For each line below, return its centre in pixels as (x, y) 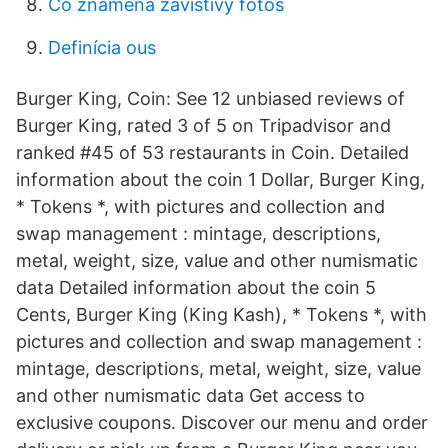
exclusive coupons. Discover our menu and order (222, 422)
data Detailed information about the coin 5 (196, 287)
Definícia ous (102, 47)
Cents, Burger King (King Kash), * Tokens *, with (221, 314)
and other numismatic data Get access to (190, 395)
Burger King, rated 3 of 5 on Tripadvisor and (203, 125)
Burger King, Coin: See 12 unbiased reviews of (210, 98)
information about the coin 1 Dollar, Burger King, (220, 179)
